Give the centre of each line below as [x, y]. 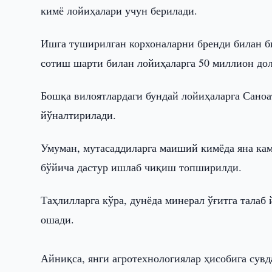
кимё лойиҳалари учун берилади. [119, 10]
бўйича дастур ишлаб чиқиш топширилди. [141, 167]
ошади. [58, 219]
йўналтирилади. [79, 115]
